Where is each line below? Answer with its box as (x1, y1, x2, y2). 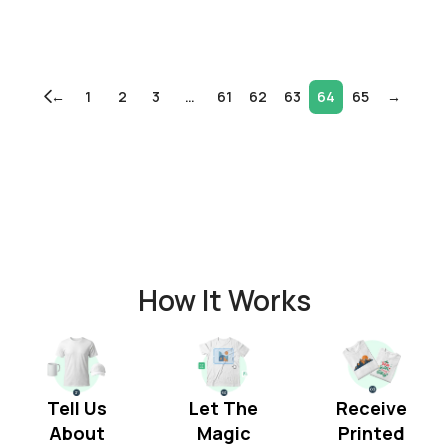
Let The (189, 395, 259, 420)
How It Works (137, 280, 311, 319)
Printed (337, 420, 405, 445)
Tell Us (46, 395, 107, 420)
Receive (335, 395, 407, 420)
